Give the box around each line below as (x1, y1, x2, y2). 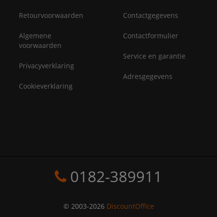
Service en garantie (123, 51, 186, 61)
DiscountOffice (106, 201, 154, 211)
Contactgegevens (123, 11, 178, 20)
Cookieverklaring (19, 81, 73, 91)
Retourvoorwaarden (19, 11, 84, 20)
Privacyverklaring (19, 61, 75, 71)
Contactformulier (123, 31, 178, 41)
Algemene (19, 31, 52, 41)
